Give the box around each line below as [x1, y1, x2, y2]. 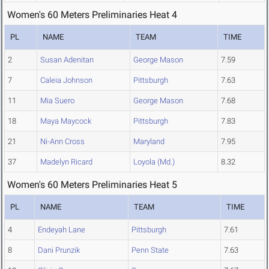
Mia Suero [40, 96, 74, 106]
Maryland [133, 137, 165, 147]
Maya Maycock [40, 116, 91, 126]
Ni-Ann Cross [40, 137, 85, 147]
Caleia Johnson [40, 76, 92, 85]
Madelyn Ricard [40, 157, 92, 167]
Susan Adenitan [40, 55, 94, 65]
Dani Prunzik [38, 246, 80, 255]
